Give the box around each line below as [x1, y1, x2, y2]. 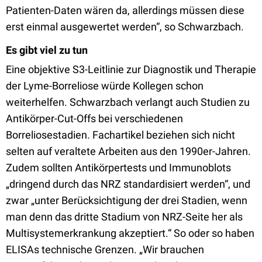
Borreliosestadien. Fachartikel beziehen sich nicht [6, 129, 235, 141]
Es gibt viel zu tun [6, 44, 88, 56]
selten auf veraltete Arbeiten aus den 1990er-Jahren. [6, 145, 251, 157]
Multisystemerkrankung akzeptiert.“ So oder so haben [6, 227, 254, 239]
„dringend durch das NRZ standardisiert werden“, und [6, 178, 250, 190]
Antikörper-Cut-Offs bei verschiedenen [6, 112, 183, 125]
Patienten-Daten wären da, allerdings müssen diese [6, 4, 244, 16]
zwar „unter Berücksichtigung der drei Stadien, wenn [6, 194, 247, 206]
